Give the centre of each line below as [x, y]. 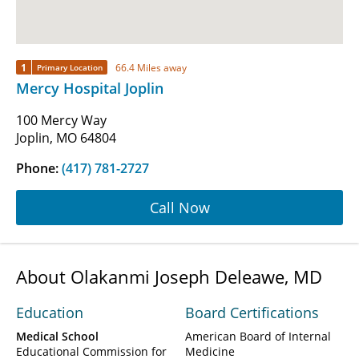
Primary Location [70, 68]
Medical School [57, 337]
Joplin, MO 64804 [66, 138]
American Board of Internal [258, 337]
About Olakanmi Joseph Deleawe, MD [169, 277]
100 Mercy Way [61, 121]
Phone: [39, 169]
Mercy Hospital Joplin [90, 89]
